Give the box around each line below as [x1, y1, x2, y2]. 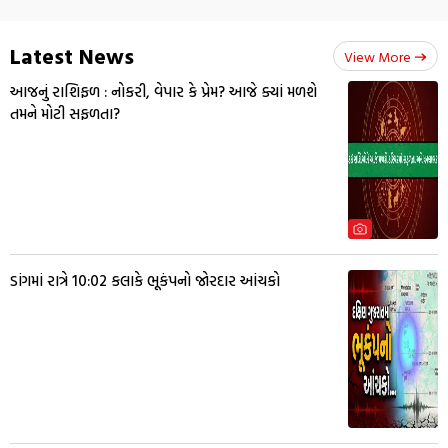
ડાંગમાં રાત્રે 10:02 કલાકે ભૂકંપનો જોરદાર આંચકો [10, 269, 280, 293]
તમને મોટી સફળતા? [10, 102, 120, 126]
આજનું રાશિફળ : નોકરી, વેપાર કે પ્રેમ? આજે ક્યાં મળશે [10, 80, 317, 104]
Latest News [10, 39, 134, 73]
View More [344, 46, 411, 68]
